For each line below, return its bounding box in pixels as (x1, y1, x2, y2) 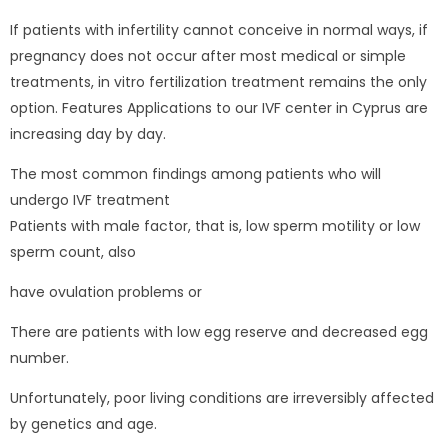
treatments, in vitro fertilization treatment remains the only (10, 71, 427, 92)
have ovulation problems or (10, 281, 202, 302)
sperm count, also (10, 241, 136, 262)
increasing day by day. (10, 123, 166, 144)
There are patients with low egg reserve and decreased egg (10, 321, 428, 342)
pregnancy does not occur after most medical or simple (10, 45, 406, 66)
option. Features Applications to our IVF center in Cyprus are (10, 97, 428, 118)
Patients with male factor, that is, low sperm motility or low (10, 215, 420, 236)
